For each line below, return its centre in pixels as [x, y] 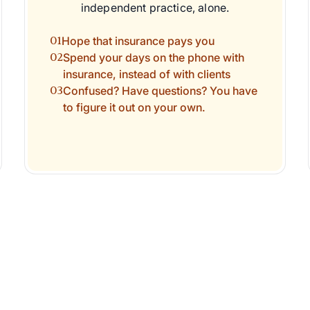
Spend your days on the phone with [153, 58]
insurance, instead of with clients [146, 74]
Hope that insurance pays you [138, 41]
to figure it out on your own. [134, 108]
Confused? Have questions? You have [160, 91]
